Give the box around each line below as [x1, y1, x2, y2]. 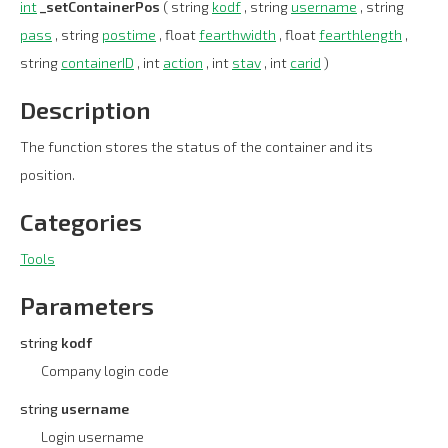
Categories [20, 207, 142, 236]
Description [20, 95, 151, 124]
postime [102, 26, 156, 43]
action [163, 54, 203, 71]
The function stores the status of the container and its [20, 138, 373, 155]
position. [20, 166, 75, 183]
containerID [61, 54, 134, 71]
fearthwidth [199, 26, 276, 43]
